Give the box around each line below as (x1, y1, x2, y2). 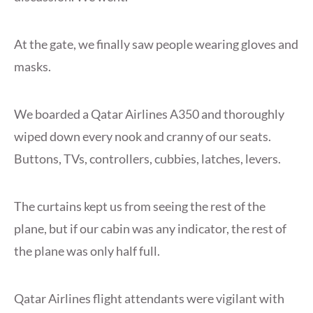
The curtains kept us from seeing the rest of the (14, 198, 265, 214)
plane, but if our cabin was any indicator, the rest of (14, 221, 286, 237)
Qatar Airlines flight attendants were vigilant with (14, 291, 284, 307)
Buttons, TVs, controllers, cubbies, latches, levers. (14, 151, 281, 167)
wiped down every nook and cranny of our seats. (14, 129, 271, 145)
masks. (14, 59, 51, 75)
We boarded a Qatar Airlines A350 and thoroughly (14, 106, 284, 122)
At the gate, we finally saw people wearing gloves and (14, 36, 298, 52)
